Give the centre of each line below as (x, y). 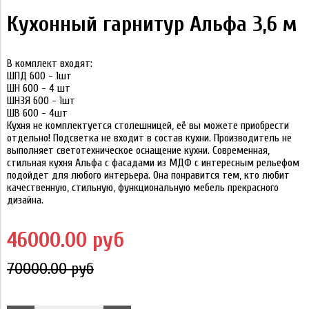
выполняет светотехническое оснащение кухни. (108, 150)
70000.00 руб (50, 268)
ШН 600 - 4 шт (39, 88)
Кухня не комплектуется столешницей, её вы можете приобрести (148, 125)
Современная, (240, 150)
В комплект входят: (50, 63)
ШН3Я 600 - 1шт (41, 100)
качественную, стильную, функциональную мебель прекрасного (143, 187)
